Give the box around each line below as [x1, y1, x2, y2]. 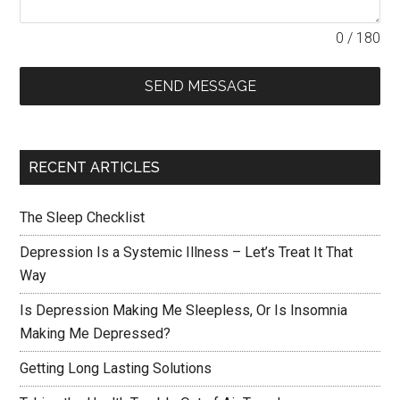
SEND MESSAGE [144, 78, 256, 95]
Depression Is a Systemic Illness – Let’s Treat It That [20, 244, 354, 261]
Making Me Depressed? [20, 325, 171, 342]
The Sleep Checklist [20, 209, 146, 226]
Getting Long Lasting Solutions [20, 360, 212, 377]
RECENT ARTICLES [29, 159, 161, 176]
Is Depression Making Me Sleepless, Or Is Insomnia [20, 302, 348, 319]
